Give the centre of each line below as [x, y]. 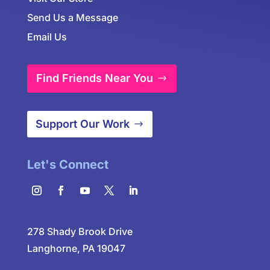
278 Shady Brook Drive [80, 232]
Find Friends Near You [95, 78]
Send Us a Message [72, 17]
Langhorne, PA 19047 [76, 249]
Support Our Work [83, 124]
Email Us [47, 36]
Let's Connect [67, 165]
